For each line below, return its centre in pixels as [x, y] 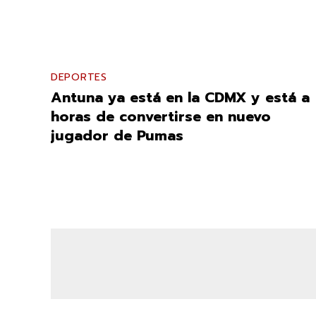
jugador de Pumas [117, 135]
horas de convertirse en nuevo [161, 116]
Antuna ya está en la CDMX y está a [180, 97]
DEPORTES [79, 77]
